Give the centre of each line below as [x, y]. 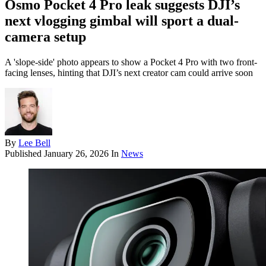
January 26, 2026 [76, 154]
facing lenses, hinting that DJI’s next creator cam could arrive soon [129, 73]
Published [24, 154]
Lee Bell [34, 143]
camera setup [45, 37]
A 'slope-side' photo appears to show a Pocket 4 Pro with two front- [131, 62]
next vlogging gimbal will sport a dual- [122, 21]
